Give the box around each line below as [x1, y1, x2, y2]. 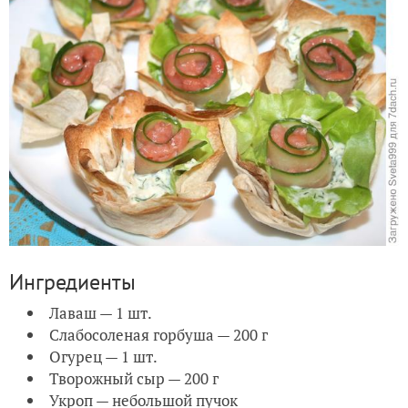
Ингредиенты [9, 267, 136, 296]
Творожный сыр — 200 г [49, 367, 219, 389]
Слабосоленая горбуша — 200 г [49, 323, 268, 345]
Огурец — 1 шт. [49, 345, 158, 367]
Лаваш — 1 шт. [49, 301, 152, 323]
